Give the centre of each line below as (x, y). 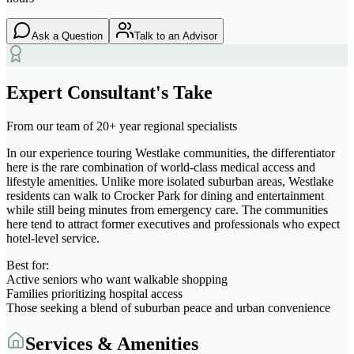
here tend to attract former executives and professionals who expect (173, 224)
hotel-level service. (53, 238)
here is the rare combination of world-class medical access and (161, 167)
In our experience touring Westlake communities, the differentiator (171, 153)
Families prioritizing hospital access (94, 293)
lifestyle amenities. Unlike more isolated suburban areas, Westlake (170, 181)
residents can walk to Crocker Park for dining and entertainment (165, 195)
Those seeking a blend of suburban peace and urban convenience (168, 307)
